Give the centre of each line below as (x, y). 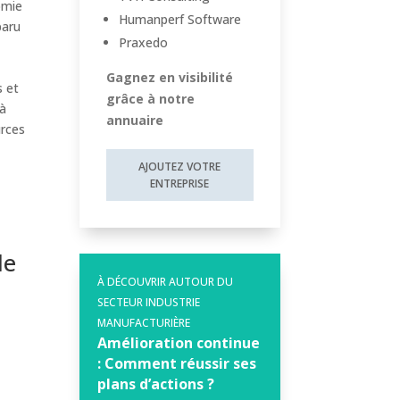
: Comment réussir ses (177, 364)
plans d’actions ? (156, 384)
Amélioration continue (179, 343)
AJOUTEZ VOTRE (180, 166)
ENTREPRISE (180, 183)
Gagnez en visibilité (170, 77)
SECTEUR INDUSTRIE (149, 303)
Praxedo (144, 42)
